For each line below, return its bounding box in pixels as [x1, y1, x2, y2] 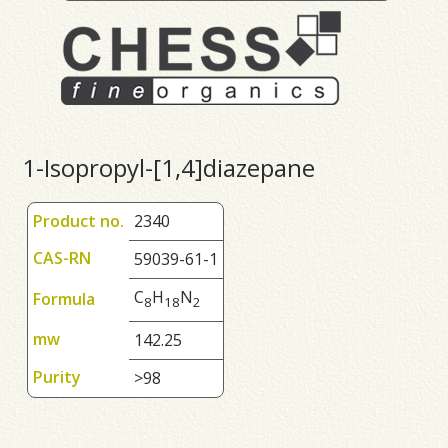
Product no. [33, 210, 125, 233]
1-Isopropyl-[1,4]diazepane [22, 151, 316, 185]
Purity [33, 366, 82, 389]
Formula [33, 288, 96, 311]
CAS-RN [33, 247, 92, 270]
